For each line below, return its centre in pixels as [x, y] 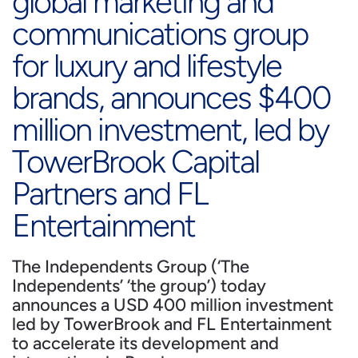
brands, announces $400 [171, 97]
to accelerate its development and [145, 343]
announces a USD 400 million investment [173, 305]
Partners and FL [110, 193]
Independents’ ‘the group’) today [139, 286]
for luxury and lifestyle [147, 66]
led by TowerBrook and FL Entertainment [172, 324]
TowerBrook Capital [135, 161]
